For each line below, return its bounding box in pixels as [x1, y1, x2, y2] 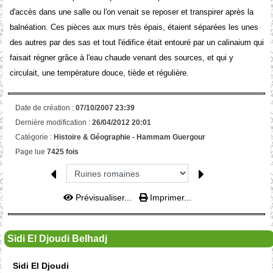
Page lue [15, 147, 47, 156]
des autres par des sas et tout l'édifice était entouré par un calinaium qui [9, 38, 264, 48]
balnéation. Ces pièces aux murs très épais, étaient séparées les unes [9, 23, 258, 32]
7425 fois [46, 147, 79, 156]
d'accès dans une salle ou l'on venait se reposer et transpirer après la [9, 7, 253, 17]
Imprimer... [147, 192, 191, 202]
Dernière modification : [15, 118, 92, 127]
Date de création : [15, 104, 76, 112]
